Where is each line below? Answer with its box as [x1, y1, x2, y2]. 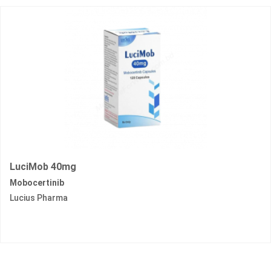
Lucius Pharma [10, 193, 68, 203]
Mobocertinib [10, 178, 64, 188]
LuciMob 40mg [10, 161, 76, 173]
